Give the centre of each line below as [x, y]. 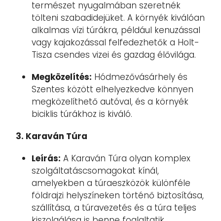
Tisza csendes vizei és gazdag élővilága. [114, 55]
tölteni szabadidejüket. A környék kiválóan [118, 18]
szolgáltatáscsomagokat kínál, [95, 171]
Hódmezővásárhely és [140, 77]
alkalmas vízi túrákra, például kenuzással [116, 30]
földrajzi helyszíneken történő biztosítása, [118, 195]
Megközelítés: [62, 77]
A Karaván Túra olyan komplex [126, 158]
